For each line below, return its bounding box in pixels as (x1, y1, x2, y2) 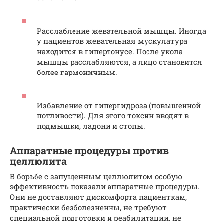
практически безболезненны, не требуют (10, 202, 167, 212)
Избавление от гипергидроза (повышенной (37, 100, 201, 110)
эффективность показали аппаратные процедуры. (10, 181, 200, 191)
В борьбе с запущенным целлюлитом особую (10, 171, 182, 181)
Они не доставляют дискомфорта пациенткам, (10, 191, 187, 202)
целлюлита (10, 154, 67, 167)
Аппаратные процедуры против (10, 144, 169, 157)
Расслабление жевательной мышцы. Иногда (37, 25, 206, 36)
